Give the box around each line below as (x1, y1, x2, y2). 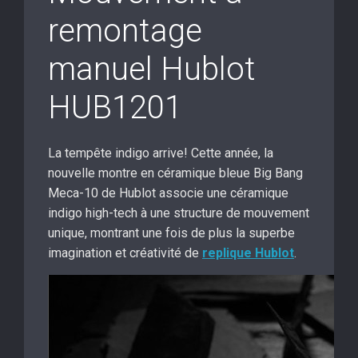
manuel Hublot (48, 50, 256, 89)
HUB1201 (48, 89, 182, 127)
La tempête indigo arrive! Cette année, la (48, 145, 273, 161)
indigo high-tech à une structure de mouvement (48, 205, 309, 221)
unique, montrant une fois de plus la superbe (48, 225, 295, 241)
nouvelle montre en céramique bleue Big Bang (48, 165, 303, 181)
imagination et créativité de (48, 245, 202, 261)
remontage (48, 12, 202, 50)
